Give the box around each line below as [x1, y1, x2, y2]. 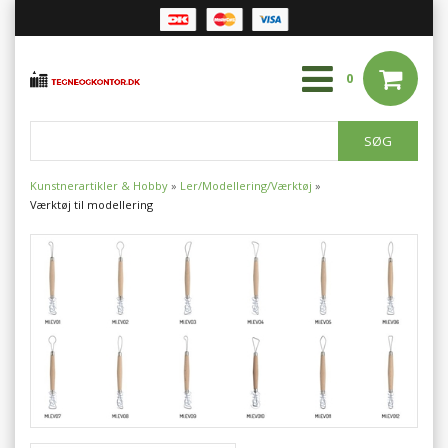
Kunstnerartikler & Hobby [30, 178, 168, 193]
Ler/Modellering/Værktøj [180, 178, 312, 193]
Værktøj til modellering [30, 197, 153, 212]
